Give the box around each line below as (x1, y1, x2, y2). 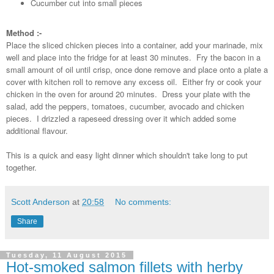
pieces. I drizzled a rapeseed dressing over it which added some (6, 112, 236, 124)
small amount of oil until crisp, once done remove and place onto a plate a (6, 63, 268, 75)
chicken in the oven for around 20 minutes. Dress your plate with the (6, 87, 250, 100)
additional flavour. (6, 124, 73, 136)
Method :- (6, 26, 42, 39)
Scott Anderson (11, 196, 70, 207)
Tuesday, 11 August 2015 (6, 251, 127, 259)
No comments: (115, 196, 172, 207)
